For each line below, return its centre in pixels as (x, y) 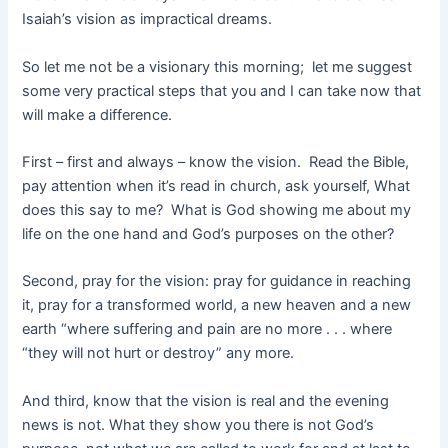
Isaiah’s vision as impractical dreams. (147, 19)
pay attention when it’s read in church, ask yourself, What (216, 186)
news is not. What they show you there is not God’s (198, 424)
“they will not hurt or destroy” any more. (158, 353)
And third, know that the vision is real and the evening (206, 400)
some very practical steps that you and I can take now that (222, 90)
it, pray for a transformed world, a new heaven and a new (217, 305)
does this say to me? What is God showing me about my (217, 210)
